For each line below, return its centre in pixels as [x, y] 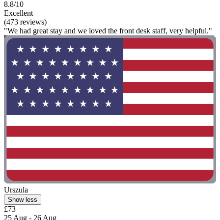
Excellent [18, 13]
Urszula [16, 190]
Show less [23, 200]
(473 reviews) [25, 22]
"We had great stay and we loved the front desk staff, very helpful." [108, 30]
